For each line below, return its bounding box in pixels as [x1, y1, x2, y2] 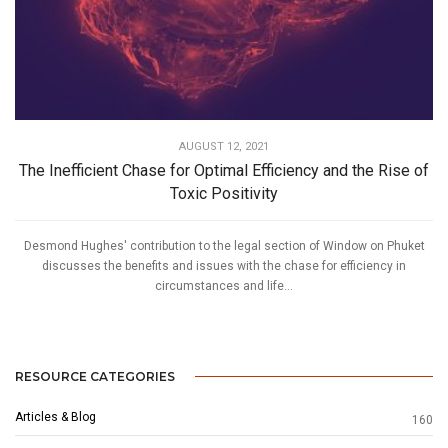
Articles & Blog [15, 409, 96, 424]
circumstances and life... [155, 278, 293, 293]
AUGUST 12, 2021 [179, 139, 269, 153]
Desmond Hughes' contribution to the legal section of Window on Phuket [23, 238, 425, 253]
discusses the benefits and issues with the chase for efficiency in [42, 258, 406, 273]
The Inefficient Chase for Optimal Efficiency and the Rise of [19, 160, 429, 180]
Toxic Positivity [170, 183, 278, 203]
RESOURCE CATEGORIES [15, 368, 175, 384]
